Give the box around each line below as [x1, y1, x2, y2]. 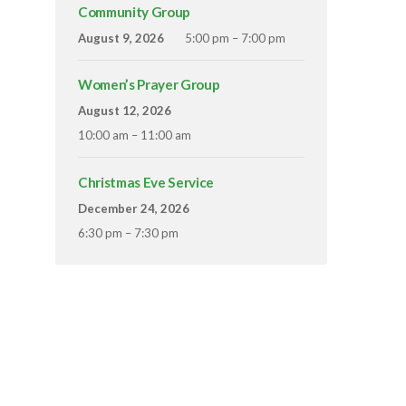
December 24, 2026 [78, 200, 189, 216]
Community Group [78, 4, 190, 21]
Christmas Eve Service [78, 173, 214, 190]
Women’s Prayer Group [78, 76, 220, 93]
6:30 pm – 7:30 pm [78, 225, 179, 240]
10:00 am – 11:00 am [78, 128, 191, 143]
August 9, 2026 [78, 31, 164, 46]
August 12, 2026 [78, 103, 171, 119]
